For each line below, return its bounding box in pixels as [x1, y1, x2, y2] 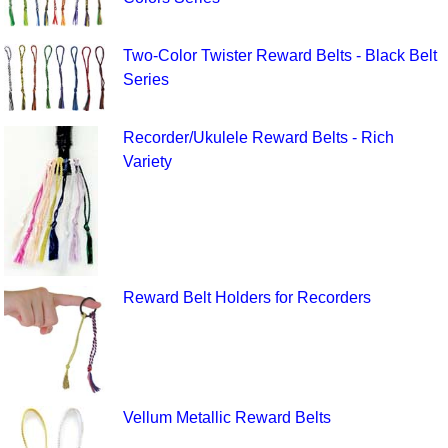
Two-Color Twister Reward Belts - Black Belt [122, 46, 437, 64]
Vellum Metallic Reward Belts [122, 409, 331, 427]
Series [122, 70, 169, 88]
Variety [122, 152, 172, 170]
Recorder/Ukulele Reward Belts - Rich [122, 128, 394, 146]
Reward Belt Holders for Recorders [122, 288, 371, 306]
